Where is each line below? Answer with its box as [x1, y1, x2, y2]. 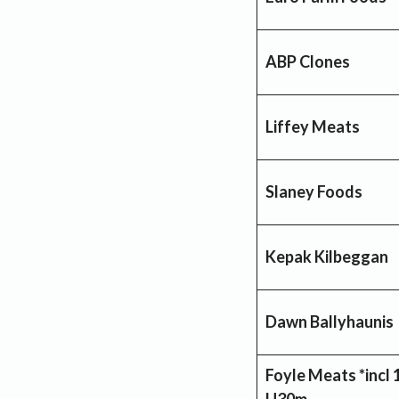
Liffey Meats [265, 116, 360, 136]
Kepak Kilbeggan [265, 246, 388, 266]
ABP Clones [265, 51, 350, 71]
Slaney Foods [265, 181, 362, 201]
